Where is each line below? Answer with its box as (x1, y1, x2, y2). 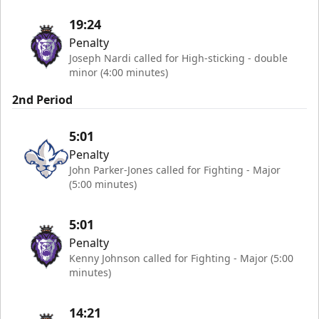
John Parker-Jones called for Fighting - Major (69, 162, 281, 177)
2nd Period (12, 91, 73, 108)
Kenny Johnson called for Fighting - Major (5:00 (69, 251, 293, 265)
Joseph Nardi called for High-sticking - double (69, 51, 288, 65)
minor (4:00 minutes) (69, 65, 168, 79)
